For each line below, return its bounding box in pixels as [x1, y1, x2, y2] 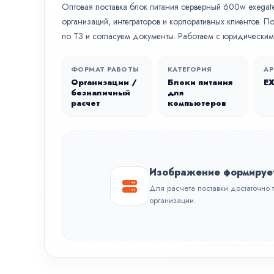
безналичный [71, 87, 130, 98]
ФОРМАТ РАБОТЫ [71, 64, 139, 74]
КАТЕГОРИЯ [167, 64, 212, 74]
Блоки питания [167, 76, 232, 88]
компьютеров [167, 97, 226, 109]
